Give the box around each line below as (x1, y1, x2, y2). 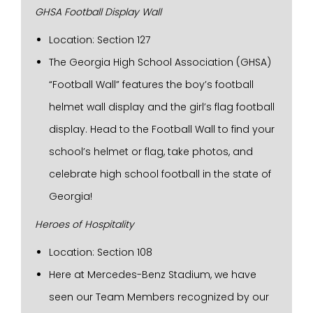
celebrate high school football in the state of (49, 167, 271, 181)
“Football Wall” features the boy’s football (49, 78, 254, 92)
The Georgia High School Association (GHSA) (49, 55, 271, 69)
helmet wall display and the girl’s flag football (49, 100, 275, 114)
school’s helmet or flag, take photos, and (49, 145, 253, 159)
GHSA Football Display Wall (35, 5, 161, 19)
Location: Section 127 (49, 33, 150, 47)
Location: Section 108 (49, 245, 152, 259)
